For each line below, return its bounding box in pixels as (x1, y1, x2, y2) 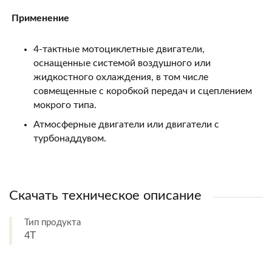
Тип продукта (24, 218, 81, 227)
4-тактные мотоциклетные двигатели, (33, 44, 205, 54)
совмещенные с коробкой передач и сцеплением (33, 86, 252, 96)
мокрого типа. (33, 100, 97, 110)
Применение (9, 13, 69, 23)
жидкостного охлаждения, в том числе (33, 72, 208, 82)
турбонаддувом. (33, 134, 106, 143)
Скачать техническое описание (9, 189, 202, 202)
